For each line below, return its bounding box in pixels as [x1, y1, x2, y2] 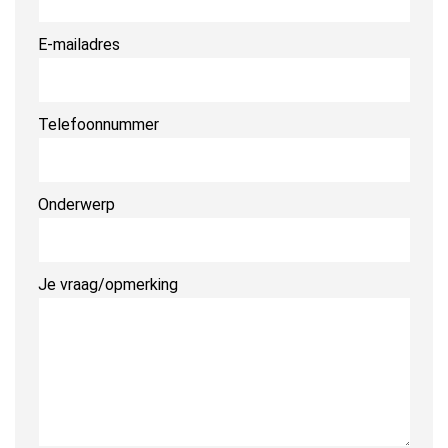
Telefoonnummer [37, 114, 159, 134]
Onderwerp [37, 194, 115, 214]
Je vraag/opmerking [37, 274, 178, 294]
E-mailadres [37, 34, 120, 54]
